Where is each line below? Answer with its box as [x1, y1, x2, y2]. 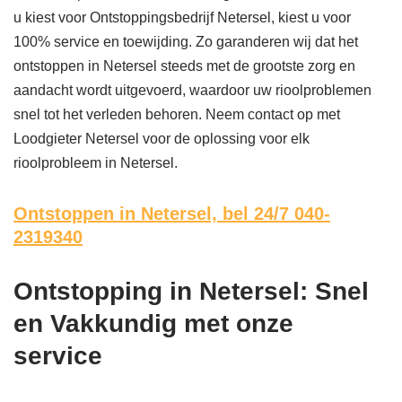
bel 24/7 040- [223, 204, 330, 224]
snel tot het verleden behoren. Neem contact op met [13, 107, 340, 123]
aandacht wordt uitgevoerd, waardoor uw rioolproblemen [13, 83, 371, 99]
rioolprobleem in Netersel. [13, 155, 178, 171]
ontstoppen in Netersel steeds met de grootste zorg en [13, 58, 355, 74]
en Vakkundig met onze [13, 310, 293, 338]
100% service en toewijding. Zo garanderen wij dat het [13, 34, 358, 50]
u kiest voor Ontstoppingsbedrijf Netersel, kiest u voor [13, 10, 351, 26]
